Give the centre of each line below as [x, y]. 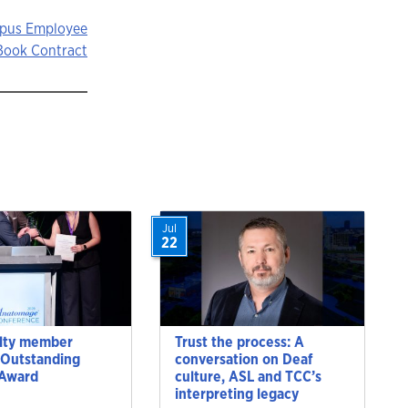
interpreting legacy [237, 393]
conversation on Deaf [244, 359]
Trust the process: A [240, 342]
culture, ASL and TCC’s [248, 376]
